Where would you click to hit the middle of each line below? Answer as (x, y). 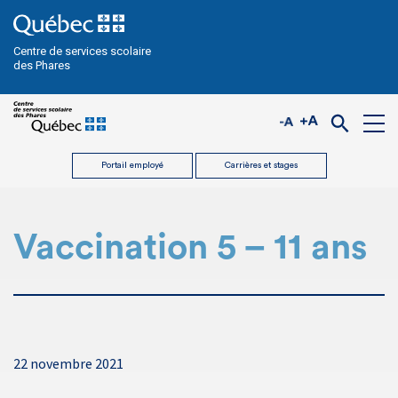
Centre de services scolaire (82, 52)
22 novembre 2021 (68, 364)
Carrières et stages (261, 166)
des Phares (42, 66)
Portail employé (132, 166)
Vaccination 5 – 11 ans (190, 248)
